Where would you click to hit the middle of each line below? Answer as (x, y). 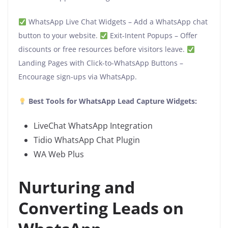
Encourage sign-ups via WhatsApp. (78, 77)
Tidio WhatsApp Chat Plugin (87, 140)
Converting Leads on (101, 208)
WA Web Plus (59, 154)
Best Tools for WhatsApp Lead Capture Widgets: (112, 101)
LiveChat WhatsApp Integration (93, 126)
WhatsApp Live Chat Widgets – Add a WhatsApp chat (117, 22)
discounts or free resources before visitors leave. (103, 49)
